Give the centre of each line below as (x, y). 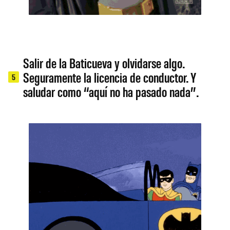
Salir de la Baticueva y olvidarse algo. (104, 62)
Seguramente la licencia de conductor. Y (110, 77)
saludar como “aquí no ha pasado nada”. (111, 91)
